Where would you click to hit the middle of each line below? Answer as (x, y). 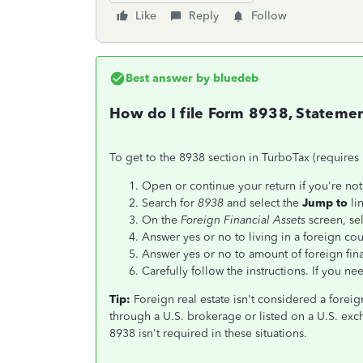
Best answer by (168, 78)
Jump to (325, 203)
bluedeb (234, 78)
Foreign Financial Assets (243, 220)
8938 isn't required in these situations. (208, 333)
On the (160, 220)
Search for (168, 203)
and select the (263, 203)
